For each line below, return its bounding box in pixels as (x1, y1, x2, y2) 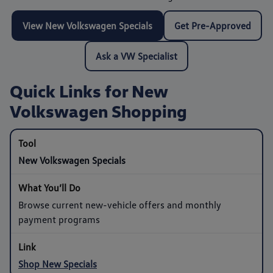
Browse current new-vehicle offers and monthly (18, 198, 221, 211)
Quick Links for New (10, 80, 168, 101)
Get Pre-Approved (174, 19, 251, 32)
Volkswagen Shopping (10, 100, 187, 121)
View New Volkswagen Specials (22, 19, 152, 32)
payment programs (18, 213, 100, 225)
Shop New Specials (18, 257, 97, 270)
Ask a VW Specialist (96, 49, 177, 62)
